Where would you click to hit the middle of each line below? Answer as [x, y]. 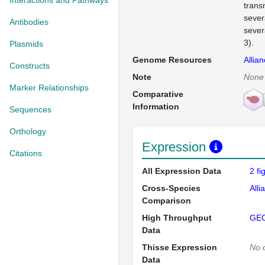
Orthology [28, 131]
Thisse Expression [180, 247]
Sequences [30, 109]
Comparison [167, 201]
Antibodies [29, 22]
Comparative [158, 94]
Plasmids [26, 44]
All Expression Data [182, 171]
